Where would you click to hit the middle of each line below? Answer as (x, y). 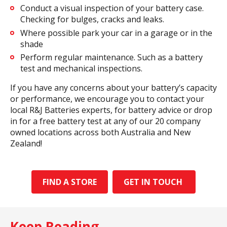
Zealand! (26, 144)
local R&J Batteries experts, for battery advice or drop (111, 110)
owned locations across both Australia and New (100, 133)
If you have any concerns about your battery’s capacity (113, 88)
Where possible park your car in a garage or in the (116, 33)
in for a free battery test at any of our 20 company (105, 121)
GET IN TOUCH (154, 182)
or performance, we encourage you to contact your (107, 99)
